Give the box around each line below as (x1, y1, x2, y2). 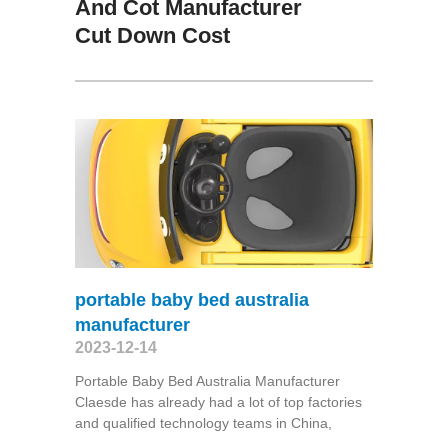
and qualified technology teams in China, (74, 414, 332, 431)
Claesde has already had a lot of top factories (74, 393, 362, 410)
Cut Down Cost (74, 22, 230, 48)
